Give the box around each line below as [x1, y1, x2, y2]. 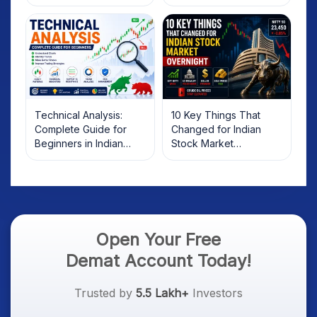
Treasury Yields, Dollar [171, 166, 277, 178]
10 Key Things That [171, 109, 260, 122]
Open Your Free [96, 229, 221, 250]
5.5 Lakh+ [136, 286, 189, 301]
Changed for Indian [171, 123, 261, 136]
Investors [189, 286, 243, 301]
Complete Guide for [35, 123, 127, 136]
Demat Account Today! [66, 250, 251, 272]
